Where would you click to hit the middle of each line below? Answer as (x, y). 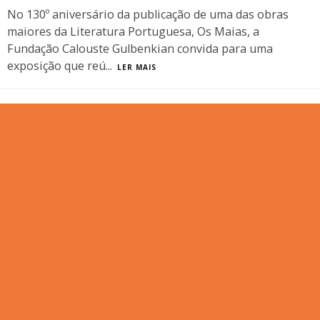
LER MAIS (137, 67)
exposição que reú (56, 66)
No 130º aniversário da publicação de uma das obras (148, 14)
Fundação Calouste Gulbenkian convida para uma (140, 49)
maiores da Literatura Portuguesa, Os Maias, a (133, 31)
